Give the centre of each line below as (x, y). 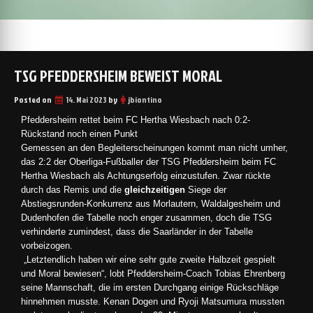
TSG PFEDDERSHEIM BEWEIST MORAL (118, 76)
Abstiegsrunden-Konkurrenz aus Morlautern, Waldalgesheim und (151, 204)
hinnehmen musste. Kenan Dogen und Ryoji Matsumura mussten (153, 301)
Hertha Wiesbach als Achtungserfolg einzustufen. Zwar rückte (146, 176)
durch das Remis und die (73, 190)
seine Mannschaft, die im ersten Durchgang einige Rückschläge (150, 287)
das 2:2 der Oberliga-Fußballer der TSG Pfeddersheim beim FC (148, 162)
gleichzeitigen (155, 190)
